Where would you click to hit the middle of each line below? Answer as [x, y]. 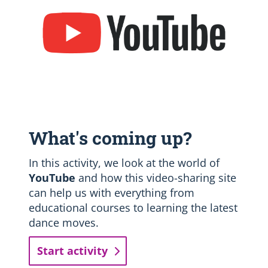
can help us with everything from [112, 193]
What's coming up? [110, 138]
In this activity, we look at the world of [124, 163]
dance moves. [64, 223]
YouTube [52, 178]
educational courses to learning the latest [133, 208]
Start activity [72, 251]
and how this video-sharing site [156, 178]
